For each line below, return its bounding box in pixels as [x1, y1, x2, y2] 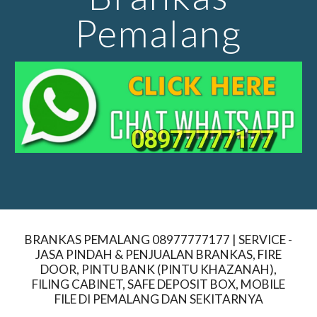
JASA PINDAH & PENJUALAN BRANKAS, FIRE [35, 247, 282, 262]
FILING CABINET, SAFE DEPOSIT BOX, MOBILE [32, 277, 285, 292]
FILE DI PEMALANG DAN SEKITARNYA [54, 292, 263, 306]
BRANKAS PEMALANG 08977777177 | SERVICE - [25, 232, 292, 247]
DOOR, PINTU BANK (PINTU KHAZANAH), [40, 262, 277, 277]
